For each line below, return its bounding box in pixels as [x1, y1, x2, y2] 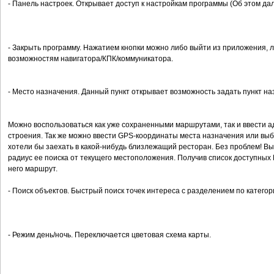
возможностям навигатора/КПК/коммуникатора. [8, 54, 173, 63]
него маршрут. [8, 165, 57, 173]
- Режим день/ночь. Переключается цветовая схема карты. [8, 231, 211, 239]
